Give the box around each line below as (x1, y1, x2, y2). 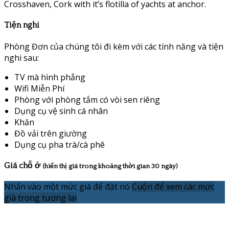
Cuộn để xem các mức (132, 181, 214, 193)
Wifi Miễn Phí (14, 82, 64, 94)
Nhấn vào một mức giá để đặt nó (4, 181, 130, 193)
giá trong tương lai (4, 192, 77, 204)
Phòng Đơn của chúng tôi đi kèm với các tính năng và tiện (4, 40, 223, 52)
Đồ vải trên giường (14, 127, 87, 139)
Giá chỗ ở (4, 161, 42, 170)
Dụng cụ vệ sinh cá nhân (14, 105, 108, 117)
